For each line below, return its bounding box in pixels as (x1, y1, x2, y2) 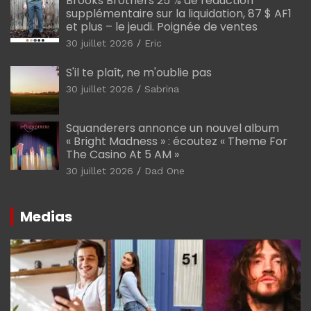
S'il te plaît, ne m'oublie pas (66, 64, 212, 81)
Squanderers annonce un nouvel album (66, 119, 279, 136)
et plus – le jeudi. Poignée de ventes (66, 18, 258, 35)
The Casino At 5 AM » (66, 146, 179, 162)
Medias (20, 206, 72, 226)
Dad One (144, 165, 185, 176)
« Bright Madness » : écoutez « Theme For (66, 133, 287, 149)
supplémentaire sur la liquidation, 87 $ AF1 (66, 5, 292, 22)
